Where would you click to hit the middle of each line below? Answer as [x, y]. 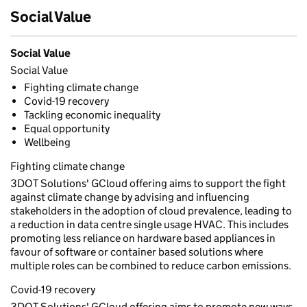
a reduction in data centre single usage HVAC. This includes [149, 224]
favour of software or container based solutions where [137, 252]
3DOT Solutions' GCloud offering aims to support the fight [148, 183]
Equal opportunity [67, 128]
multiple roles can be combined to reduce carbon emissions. [151, 266]
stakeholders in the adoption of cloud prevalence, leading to [151, 211]
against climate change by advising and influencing [130, 197]
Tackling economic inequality [92, 115]
